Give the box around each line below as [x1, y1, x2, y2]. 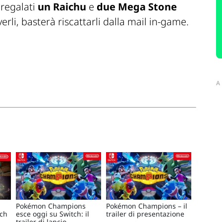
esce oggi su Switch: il [16, 209, 89, 219]
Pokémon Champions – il [106, 201, 187, 211]
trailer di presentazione [106, 209, 184, 219]
